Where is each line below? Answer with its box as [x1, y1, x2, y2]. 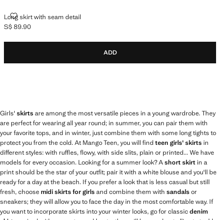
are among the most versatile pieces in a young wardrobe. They [33, 109, 216, 117]
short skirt [165, 158, 195, 166]
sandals [166, 188, 190, 196]
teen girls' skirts [155, 138, 202, 147]
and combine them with [95, 188, 166, 196]
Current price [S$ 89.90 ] [3, 27, 76, 35]
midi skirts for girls [41, 188, 95, 196]
